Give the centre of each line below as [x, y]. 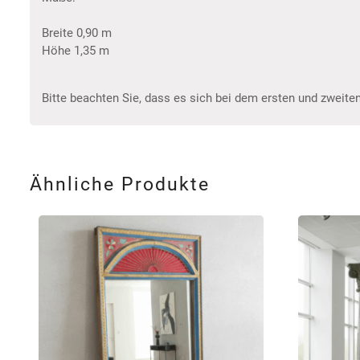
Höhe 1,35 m [76, 51]
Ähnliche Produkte [120, 184]
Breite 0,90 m [77, 33]
